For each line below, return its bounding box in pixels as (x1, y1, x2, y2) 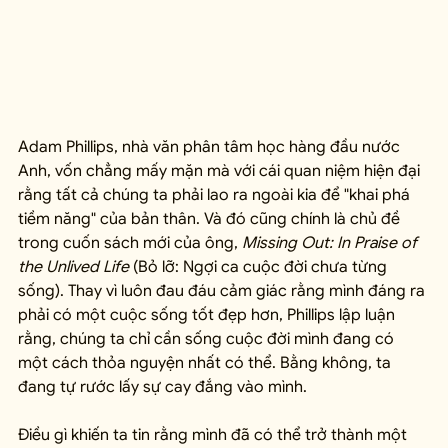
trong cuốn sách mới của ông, (18, 233, 242, 254)
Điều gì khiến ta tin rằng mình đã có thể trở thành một (18, 425, 411, 446)
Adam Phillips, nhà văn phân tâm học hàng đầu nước (18, 137, 404, 158)
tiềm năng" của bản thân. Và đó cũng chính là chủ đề (18, 209, 404, 230)
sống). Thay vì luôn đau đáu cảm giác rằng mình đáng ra (18, 281, 429, 302)
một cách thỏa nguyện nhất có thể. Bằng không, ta (18, 353, 395, 374)
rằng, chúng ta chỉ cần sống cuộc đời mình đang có (18, 329, 398, 350)
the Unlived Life (18, 257, 129, 278)
